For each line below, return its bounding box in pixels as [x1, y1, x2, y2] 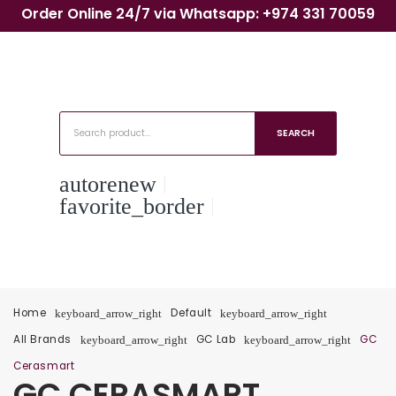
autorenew [59, 171, 157, 197]
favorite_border [59, 194, 205, 219]
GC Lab [195, 331, 236, 346]
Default [171, 305, 212, 320]
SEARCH [276, 126, 315, 140]
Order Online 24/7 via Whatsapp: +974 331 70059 [20, 4, 375, 24]
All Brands [13, 331, 72, 346]
